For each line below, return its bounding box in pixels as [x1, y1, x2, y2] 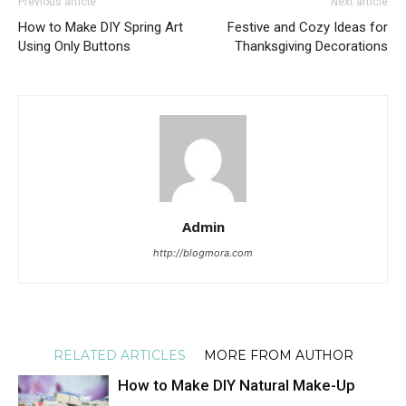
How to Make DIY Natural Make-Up [118, 376, 355, 395]
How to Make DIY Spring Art [18, 19, 183, 36]
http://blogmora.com [153, 246, 253, 260]
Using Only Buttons [18, 38, 130, 55]
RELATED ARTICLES [53, 347, 186, 364]
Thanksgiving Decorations [235, 38, 388, 55]
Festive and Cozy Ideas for [227, 19, 388, 36]
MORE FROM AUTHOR [203, 347, 353, 364]
